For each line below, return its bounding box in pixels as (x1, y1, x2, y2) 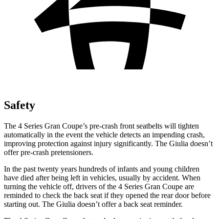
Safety (4, 98, 35, 111)
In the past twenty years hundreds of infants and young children (4, 164, 199, 173)
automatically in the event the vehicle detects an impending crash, (4, 130, 205, 139)
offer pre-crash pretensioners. (4, 148, 93, 156)
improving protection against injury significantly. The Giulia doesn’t (4, 139, 213, 148)
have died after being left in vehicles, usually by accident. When (4, 173, 200, 182)
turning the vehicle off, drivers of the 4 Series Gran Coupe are (4, 182, 194, 191)
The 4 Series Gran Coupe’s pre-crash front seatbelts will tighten (4, 121, 199, 130)
